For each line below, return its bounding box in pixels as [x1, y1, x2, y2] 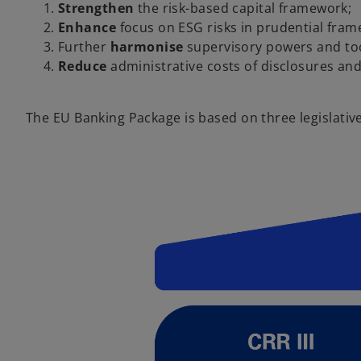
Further [58, 37, 110, 56]
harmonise [110, 37, 184, 56]
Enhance [58, 18, 117, 36]
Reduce [58, 56, 107, 75]
